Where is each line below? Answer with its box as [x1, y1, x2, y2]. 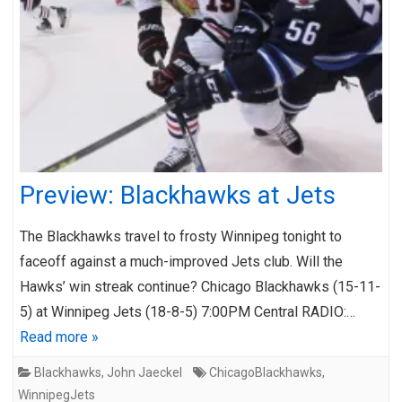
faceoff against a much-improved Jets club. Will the [20, 252, 343, 270]
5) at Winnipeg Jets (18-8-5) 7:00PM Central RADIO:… [20, 302, 355, 320]
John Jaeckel [107, 364, 182, 380]
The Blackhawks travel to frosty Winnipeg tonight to [20, 227, 342, 245]
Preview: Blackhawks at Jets [20, 179, 336, 210]
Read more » [20, 328, 99, 345]
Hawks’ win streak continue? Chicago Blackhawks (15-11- [20, 277, 380, 295]
